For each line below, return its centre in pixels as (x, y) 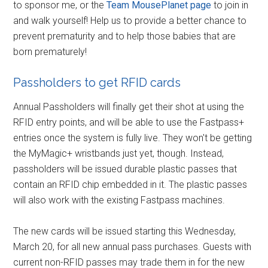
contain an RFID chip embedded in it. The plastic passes (130, 185)
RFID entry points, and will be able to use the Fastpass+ (129, 123)
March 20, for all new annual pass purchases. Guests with (133, 247)
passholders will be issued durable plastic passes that (125, 169)
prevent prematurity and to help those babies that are (125, 36)
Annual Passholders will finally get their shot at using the (129, 107)
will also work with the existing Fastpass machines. (119, 200)
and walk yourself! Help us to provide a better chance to (130, 21)
